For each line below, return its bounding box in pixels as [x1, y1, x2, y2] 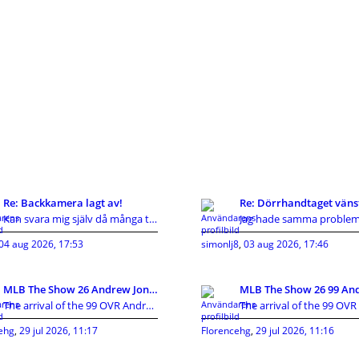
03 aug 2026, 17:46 [244, 237, 329, 251]
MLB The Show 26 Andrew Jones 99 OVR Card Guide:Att [148, 282, 158, 296]
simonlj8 [201, 237, 239, 251]
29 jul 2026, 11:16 [256, 324, 334, 337]
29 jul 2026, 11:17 [18, 324, 98, 337]
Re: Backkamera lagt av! [2, 196, 123, 210]
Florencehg [201, 324, 251, 337]
